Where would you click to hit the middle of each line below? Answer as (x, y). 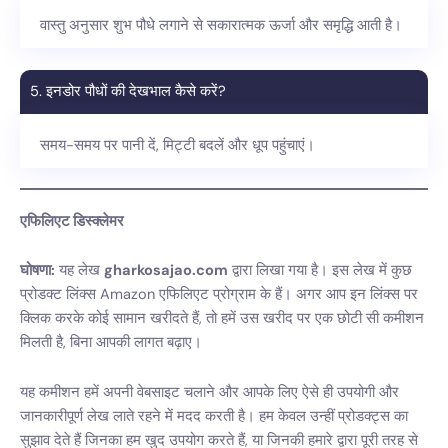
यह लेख (79, 271)
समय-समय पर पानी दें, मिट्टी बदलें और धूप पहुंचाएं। (177, 145)
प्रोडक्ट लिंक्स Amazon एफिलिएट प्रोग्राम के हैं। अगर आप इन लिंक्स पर (219, 295)
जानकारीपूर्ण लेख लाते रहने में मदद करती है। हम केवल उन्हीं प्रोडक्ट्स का (214, 416)
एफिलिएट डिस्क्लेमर (72, 221)
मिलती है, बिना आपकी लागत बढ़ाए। (111, 343)
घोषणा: (37, 271)
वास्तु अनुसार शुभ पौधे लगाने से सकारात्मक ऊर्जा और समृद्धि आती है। (221, 25)
